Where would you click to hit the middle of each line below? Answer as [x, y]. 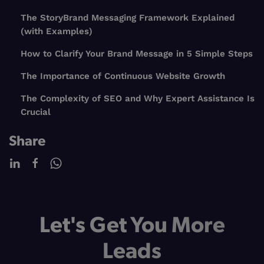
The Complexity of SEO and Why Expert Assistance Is [138, 99]
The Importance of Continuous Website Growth [123, 76]
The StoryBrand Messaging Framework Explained [128, 18]
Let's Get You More [132, 223]
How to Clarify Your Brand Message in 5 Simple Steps [137, 54]
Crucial [36, 112]
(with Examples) [57, 32]
